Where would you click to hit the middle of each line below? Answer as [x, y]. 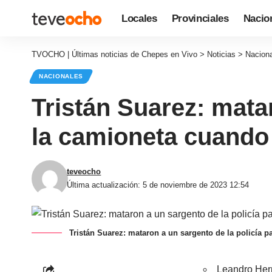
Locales [139, 18]
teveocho [84, 172]
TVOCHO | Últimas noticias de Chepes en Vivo [114, 54]
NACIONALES [61, 76]
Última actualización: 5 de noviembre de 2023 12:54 [158, 185]
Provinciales [200, 18]
